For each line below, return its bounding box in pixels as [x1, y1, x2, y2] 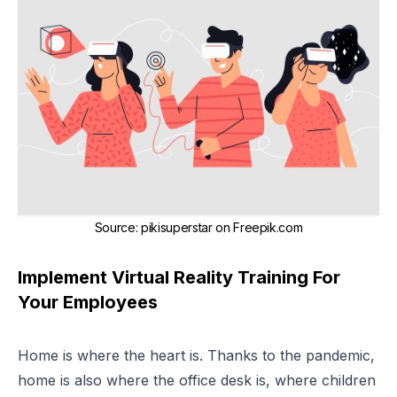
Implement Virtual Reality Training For [18, 267, 340, 289]
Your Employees [18, 292, 158, 314]
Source [94, 220, 136, 236]
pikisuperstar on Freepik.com [141, 220, 303, 236]
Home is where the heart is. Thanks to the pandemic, [18, 346, 375, 365]
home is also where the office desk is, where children [18, 371, 376, 390]
